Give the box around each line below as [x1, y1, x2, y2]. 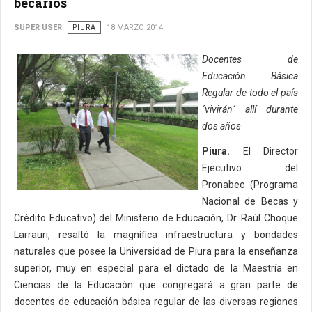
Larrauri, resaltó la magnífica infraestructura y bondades [14, 229, 298, 240]
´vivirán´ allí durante [202, 104, 298, 115]
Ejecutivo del [202, 162, 298, 173]
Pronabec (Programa [202, 179, 298, 190]
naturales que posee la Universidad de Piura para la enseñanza [14, 246, 298, 257]
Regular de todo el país [202, 87, 298, 98]
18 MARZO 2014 [107, 23, 163, 32]
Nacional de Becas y [202, 196, 298, 207]
